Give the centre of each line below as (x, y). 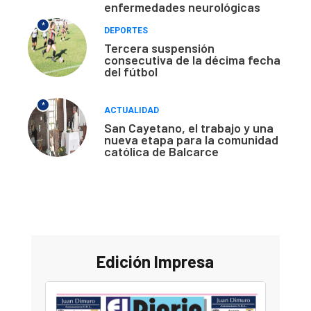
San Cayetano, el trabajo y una (189, 128)
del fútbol (131, 72)
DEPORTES (126, 31)
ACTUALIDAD (132, 111)
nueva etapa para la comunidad (191, 140)
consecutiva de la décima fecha (192, 60)
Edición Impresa (155, 262)
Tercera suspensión (159, 48)
